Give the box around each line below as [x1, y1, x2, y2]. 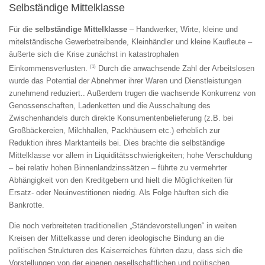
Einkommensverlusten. [9, 64, 90, 73]
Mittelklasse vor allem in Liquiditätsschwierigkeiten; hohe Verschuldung [9, 151, 252, 160]
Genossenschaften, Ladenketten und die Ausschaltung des [9, 101, 211, 111]
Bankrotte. [9, 201, 44, 210]
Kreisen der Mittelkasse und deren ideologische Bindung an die [9, 233, 224, 243]
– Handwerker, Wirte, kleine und [127, 25, 238, 34]
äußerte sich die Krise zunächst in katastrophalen [9, 50, 179, 59]
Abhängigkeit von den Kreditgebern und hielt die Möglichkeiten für [9, 176, 233, 185]
